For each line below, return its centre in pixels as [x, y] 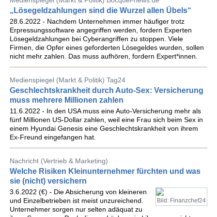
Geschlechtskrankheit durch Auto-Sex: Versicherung [107, 90]
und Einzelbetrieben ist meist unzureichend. [77, 201]
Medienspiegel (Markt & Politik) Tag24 [68, 80]
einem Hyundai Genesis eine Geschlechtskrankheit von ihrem [104, 128]
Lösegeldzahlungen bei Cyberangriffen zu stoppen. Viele [96, 39]
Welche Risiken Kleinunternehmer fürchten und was [105, 171]
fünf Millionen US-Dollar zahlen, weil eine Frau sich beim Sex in [106, 120]
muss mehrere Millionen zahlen [67, 100]
